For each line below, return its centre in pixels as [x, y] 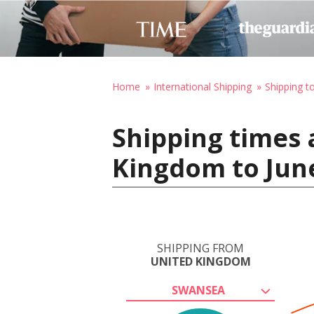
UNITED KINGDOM [200, 261]
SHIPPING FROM [200, 248]
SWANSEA [198, 290]
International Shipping [203, 87]
